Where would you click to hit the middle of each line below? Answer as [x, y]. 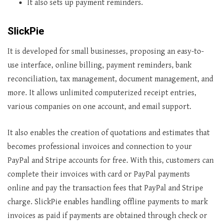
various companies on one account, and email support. [99, 107]
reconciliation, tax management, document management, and [110, 79]
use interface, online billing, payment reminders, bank [99, 65]
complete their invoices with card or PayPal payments [99, 174]
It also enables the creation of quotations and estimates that [109, 133]
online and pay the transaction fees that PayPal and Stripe [105, 188]
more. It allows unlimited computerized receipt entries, [102, 93]
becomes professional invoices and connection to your [100, 147]
